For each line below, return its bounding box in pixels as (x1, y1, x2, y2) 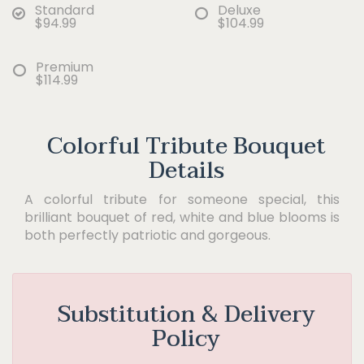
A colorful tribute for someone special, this (24, 189, 340, 209)
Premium (36, 57, 93, 76)
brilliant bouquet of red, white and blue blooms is (24, 207, 340, 227)
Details (148, 150, 224, 190)
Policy (152, 318, 220, 358)
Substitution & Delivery (57, 294, 315, 334)
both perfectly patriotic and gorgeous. (24, 225, 271, 245)
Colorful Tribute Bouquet (46, 126, 326, 166)
